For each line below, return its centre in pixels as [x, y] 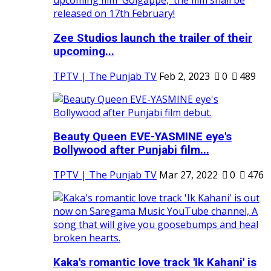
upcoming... [84, 51]
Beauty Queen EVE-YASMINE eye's [142, 137]
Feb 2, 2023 [184, 76]
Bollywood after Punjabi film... [131, 150]
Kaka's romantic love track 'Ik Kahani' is [155, 262]
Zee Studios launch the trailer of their [153, 38]
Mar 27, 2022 [188, 175]
